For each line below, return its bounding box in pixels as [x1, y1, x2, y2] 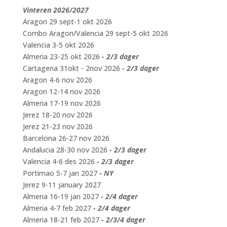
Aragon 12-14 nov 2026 [22, 87, 100, 96]
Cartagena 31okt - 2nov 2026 [22, 63, 120, 73]
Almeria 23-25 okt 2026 [22, 52, 100, 61]
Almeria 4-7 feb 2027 [22, 203, 91, 213]
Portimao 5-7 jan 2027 [22, 168, 97, 178]
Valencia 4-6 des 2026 [22, 157, 95, 166]
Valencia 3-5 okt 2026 [22, 40, 94, 50]
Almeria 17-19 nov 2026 [22, 98, 101, 108]
